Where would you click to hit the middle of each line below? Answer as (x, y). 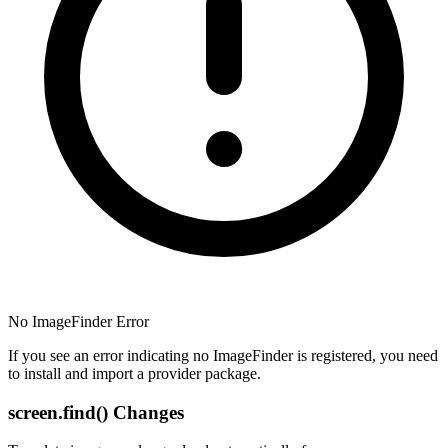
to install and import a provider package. (134, 373)
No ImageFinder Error (78, 321)
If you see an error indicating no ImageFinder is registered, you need (223, 355)
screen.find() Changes (96, 412)
